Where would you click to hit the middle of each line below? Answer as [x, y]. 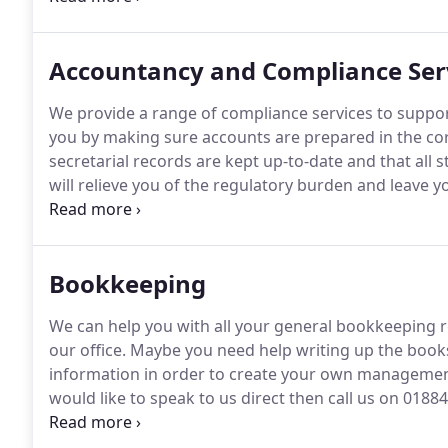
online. [74, 422]
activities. [84, 209]
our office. [87, 350]
